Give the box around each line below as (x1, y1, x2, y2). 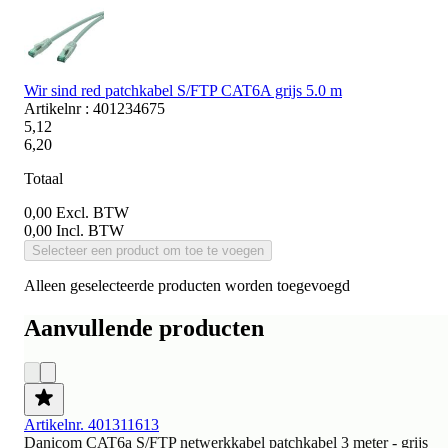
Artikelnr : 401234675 (24, 99, 165, 117)
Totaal (24, 169, 63, 187)
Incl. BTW (56, 221, 124, 239)
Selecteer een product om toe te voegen (32, 242, 264, 258)
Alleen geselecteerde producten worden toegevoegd (24, 276, 350, 294)
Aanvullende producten (24, 314, 264, 341)
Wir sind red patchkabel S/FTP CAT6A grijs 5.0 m (24, 81, 342, 99)
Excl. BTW (56, 203, 129, 221)
